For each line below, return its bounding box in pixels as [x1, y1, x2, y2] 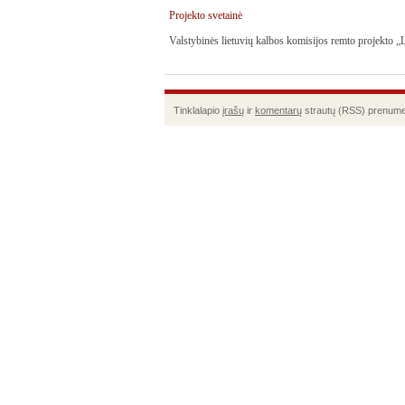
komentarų [255, 105, 302, 116]
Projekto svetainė [169, 9, 242, 22]
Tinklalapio [174, 105, 222, 116]
